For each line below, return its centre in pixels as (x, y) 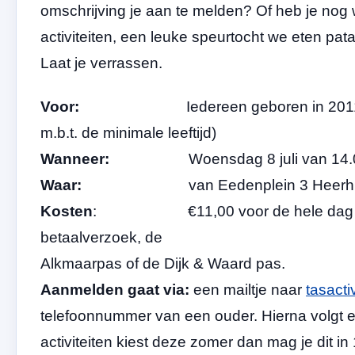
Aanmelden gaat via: (115, 290)
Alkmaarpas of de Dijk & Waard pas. (163, 264)
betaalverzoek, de (101, 238)
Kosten (67, 212)
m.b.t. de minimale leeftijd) (128, 133)
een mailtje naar (248, 290)
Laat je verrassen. (101, 63)
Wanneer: (75, 159)
